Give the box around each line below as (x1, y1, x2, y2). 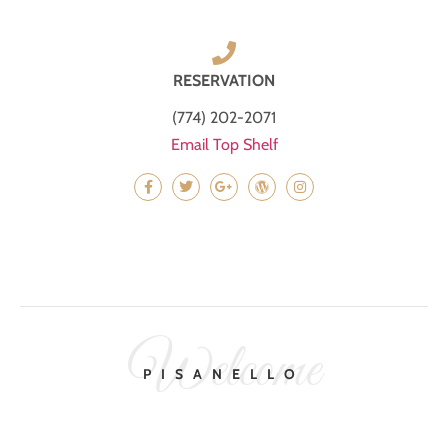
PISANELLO (143, 365, 305, 383)
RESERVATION (173, 71, 275, 90)
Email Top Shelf (170, 135, 278, 154)
